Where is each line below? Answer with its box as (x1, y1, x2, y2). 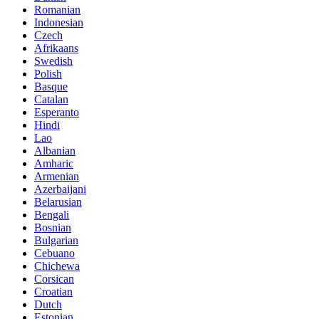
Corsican (34, 272, 74, 285)
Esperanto (34, 105, 79, 118)
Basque (34, 80, 68, 93)
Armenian (34, 169, 79, 182)
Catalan (34, 93, 68, 105)
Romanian (34, 3, 80, 16)
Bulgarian (34, 234, 78, 246)
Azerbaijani (34, 182, 86, 195)
